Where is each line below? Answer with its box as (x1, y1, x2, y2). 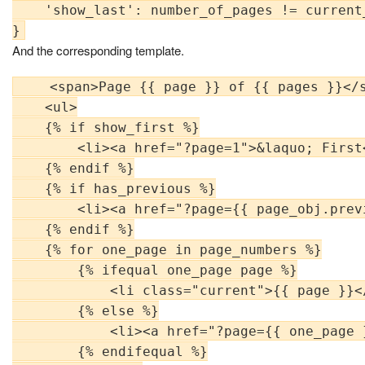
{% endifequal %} (12, 343, 208, 359)
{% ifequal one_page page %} (12, 262, 297, 278)
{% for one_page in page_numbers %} (12, 241, 322, 257)
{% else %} (12, 302, 159, 319)
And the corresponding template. (12, 41, 184, 59)
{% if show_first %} (12, 119, 200, 135)
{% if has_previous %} (12, 180, 216, 196)
